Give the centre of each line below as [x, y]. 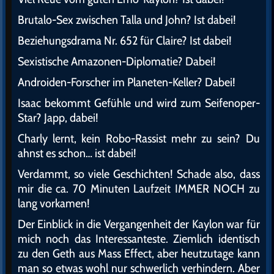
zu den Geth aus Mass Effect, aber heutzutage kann [139, 254]
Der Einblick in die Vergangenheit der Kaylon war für [139, 224]
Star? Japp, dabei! [58, 118]
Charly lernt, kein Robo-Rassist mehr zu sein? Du [139, 139]
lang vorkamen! [54, 203]
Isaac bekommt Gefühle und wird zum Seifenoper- [139, 103]
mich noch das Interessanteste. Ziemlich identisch [139, 239]
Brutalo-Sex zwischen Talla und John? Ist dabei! [127, 20]
